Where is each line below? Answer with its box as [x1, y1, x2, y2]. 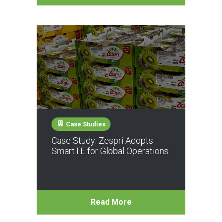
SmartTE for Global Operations [52, 145, 168, 156]
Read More [90, 197, 132, 207]
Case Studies [64, 120, 106, 128]
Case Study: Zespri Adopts [52, 135, 153, 146]
